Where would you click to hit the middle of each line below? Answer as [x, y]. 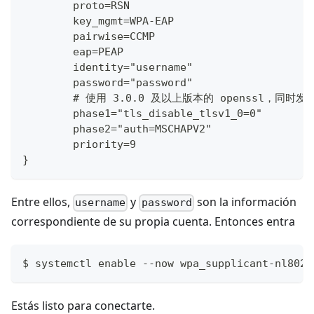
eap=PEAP [73, 52]
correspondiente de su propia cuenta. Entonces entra [153, 221]
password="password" [108, 83]
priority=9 [79, 145]
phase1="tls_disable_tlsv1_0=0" [142, 114]
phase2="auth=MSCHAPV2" [117, 129]
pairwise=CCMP [89, 37]
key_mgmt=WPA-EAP [98, 21]
